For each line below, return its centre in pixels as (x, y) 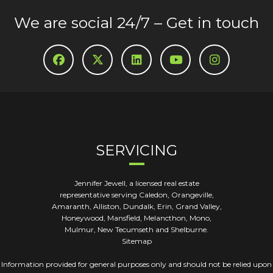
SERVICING (136, 150)
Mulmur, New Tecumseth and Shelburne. (136, 229)
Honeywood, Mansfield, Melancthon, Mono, (136, 218)
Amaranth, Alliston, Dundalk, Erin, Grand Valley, (136, 206)
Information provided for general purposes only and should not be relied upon (136, 264)
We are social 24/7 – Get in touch (136, 23)
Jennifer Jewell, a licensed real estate (136, 183)
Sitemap (136, 241)
